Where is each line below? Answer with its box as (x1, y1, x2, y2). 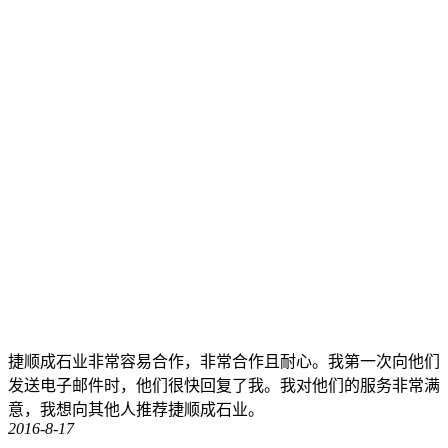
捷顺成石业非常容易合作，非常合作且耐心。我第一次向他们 (8, 353, 440, 371)
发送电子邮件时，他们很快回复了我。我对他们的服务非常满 (8, 377, 440, 395)
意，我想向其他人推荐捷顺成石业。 (8, 401, 264, 419)
